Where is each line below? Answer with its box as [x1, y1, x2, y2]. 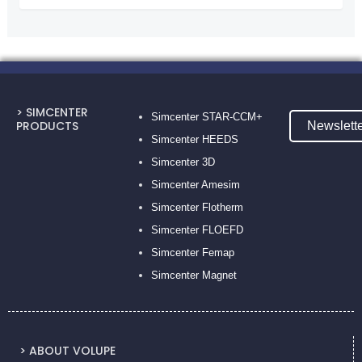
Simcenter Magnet [150, 269, 237, 281]
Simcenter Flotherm [150, 201, 243, 213]
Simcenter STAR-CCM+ [150, 111, 263, 123]
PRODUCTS [16, 118, 78, 134]
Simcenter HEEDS [150, 133, 238, 145]
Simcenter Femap [150, 246, 234, 259]
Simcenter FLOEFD [150, 224, 243, 236]
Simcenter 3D [150, 156, 215, 168]
